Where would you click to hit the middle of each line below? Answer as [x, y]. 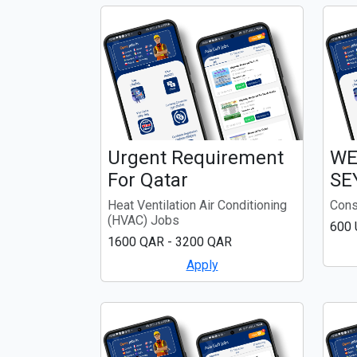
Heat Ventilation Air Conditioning [197, 205]
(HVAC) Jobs [143, 220]
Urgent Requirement [196, 157]
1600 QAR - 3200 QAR [170, 241]
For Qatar [148, 180]
